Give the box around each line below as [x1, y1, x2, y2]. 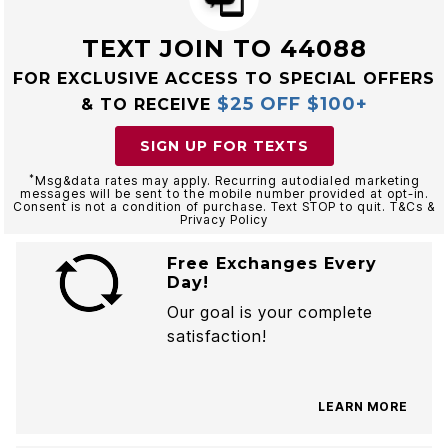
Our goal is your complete [166, 302, 373, 322]
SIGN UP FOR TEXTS [139, 137, 309, 155]
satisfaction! [166, 326, 267, 346]
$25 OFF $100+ [216, 93, 368, 115]
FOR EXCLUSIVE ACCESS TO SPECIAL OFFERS [13, 69, 435, 88]
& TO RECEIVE [80, 95, 217, 114]
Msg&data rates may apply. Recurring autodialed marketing [34, 173, 420, 188]
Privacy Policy [180, 212, 268, 227]
